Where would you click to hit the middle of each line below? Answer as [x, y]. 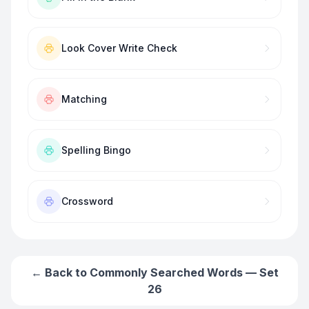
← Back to [60, 272]
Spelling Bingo [96, 150]
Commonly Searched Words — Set [184, 272]
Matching [84, 99]
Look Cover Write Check [119, 48]
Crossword [87, 201]
